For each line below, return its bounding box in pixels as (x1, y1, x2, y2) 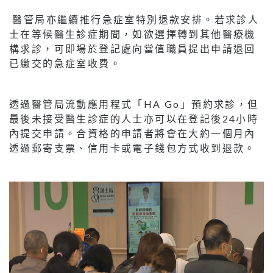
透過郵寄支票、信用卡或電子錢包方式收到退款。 (9, 141, 256, 154)
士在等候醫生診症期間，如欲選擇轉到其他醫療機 (9, 27, 256, 40)
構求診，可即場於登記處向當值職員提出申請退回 (9, 42, 256, 54)
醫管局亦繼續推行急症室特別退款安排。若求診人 (9, 13, 260, 25)
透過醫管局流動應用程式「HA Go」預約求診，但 (9, 97, 259, 110)
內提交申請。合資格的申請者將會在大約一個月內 (9, 127, 256, 139)
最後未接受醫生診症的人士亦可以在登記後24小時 (9, 112, 259, 124)
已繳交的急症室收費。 (9, 57, 121, 69)
